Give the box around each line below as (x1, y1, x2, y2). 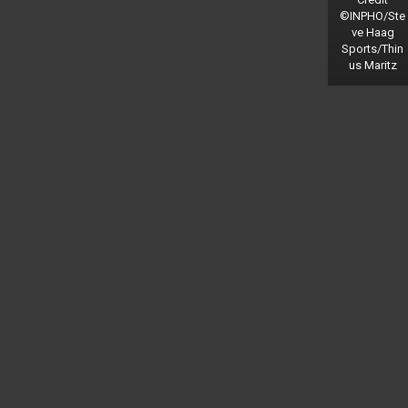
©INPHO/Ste (340, 8, 406, 23)
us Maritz (348, 57, 397, 72)
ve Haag (351, 25, 394, 39)
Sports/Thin (342, 41, 404, 56)
